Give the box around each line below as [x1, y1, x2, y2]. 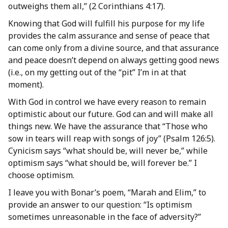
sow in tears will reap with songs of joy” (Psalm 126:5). [8, 133, 215, 145]
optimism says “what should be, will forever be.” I [8, 157, 197, 169]
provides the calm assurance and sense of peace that [8, 30, 210, 42]
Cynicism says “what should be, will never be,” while [8, 145, 208, 157]
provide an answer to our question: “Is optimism [8, 199, 192, 211]
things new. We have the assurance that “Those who [8, 121, 208, 132]
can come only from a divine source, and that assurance [8, 42, 219, 54]
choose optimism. [8, 169, 74, 181]
